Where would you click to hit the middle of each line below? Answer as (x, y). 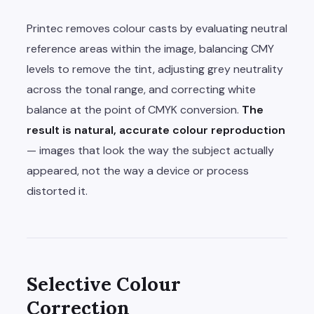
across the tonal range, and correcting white (141, 90)
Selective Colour (104, 284)
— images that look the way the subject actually (150, 151)
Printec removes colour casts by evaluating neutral (157, 29)
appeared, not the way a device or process (138, 171)
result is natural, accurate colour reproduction (156, 130)
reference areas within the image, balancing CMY (150, 49)
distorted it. (57, 191)
